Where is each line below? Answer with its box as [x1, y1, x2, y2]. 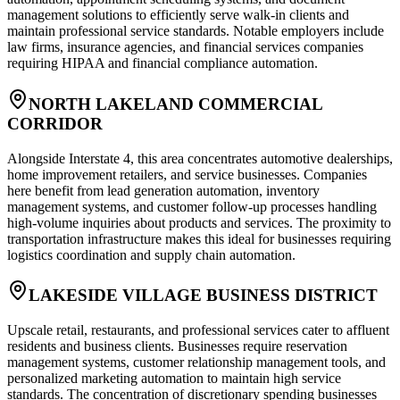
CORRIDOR [7, 114, 103, 134]
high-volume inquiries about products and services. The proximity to [7, 214, 391, 230]
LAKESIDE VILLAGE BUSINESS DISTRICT [29, 286, 378, 305]
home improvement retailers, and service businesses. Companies [7, 166, 367, 182]
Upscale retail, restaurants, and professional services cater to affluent [7, 322, 389, 338]
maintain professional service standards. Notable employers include [7, 23, 384, 39]
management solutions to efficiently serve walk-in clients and [7, 7, 349, 23]
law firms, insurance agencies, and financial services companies [7, 39, 363, 55]
